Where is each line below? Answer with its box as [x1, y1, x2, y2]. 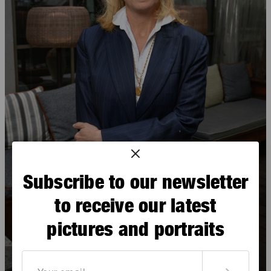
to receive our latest [54, 193, 217, 217]
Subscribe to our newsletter [22, 169, 249, 194]
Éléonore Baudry [15, 257, 84, 268]
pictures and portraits [47, 217, 224, 241]
